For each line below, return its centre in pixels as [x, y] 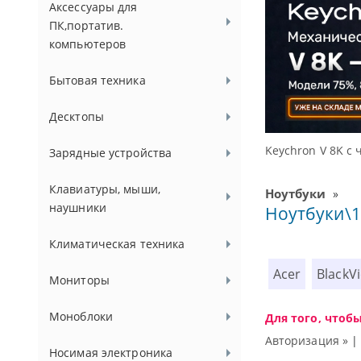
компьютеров [88, 44]
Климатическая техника [117, 244]
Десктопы [77, 116]
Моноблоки [81, 316]
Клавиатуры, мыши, [105, 189]
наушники [78, 207]
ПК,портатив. [87, 25]
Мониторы [79, 280]
